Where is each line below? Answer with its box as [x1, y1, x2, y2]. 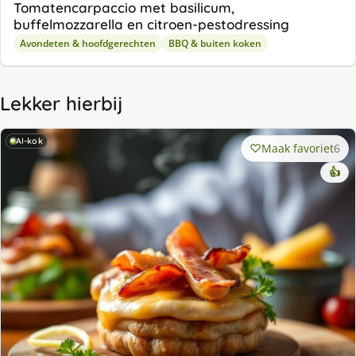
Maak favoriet [261, 141, 334, 157]
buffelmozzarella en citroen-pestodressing [14, 16, 289, 33]
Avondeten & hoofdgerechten [20, 37, 156, 51]
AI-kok [16, 135, 43, 147]
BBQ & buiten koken [168, 37, 261, 51]
